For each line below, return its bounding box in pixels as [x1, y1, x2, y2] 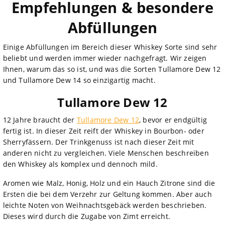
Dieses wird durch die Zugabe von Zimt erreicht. [3, 211, 170, 221]
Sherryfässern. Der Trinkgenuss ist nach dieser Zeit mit [3, 137, 194, 147]
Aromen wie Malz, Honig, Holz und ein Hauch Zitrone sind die [3, 178, 215, 188]
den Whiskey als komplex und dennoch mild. [3, 159, 158, 169]
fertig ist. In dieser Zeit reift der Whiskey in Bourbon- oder [3, 126, 204, 136]
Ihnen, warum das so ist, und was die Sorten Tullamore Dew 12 [3, 64, 221, 74]
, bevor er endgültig [139, 115, 207, 125]
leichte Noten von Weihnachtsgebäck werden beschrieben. [3, 200, 207, 210]
